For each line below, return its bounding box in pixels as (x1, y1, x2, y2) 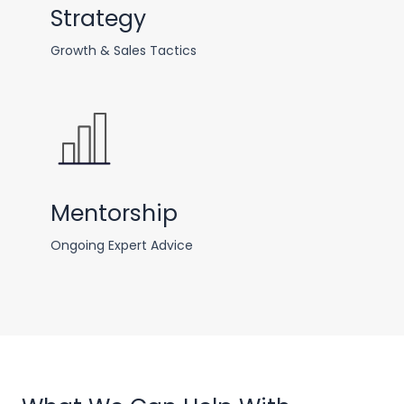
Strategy (50, 2, 146, 34)
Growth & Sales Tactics (50, 41, 197, 60)
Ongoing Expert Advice (50, 235, 193, 254)
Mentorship (50, 197, 178, 229)
